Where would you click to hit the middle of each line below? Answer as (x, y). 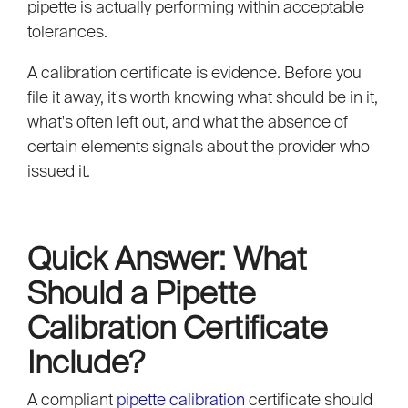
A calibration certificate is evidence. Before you (194, 73)
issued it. (59, 171)
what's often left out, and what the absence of (188, 122)
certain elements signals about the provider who (199, 147)
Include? (86, 362)
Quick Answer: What (167, 258)
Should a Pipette (142, 293)
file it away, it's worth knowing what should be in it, (203, 97)
